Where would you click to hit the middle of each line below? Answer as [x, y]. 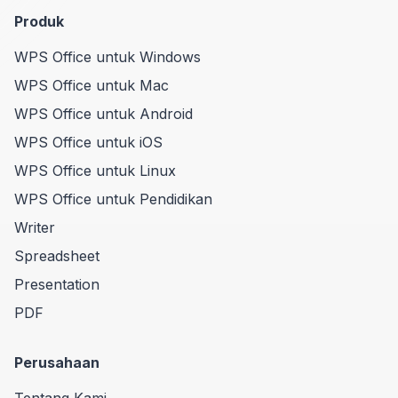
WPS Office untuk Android [103, 113]
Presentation [57, 284]
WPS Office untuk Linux [95, 170]
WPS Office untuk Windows [107, 56]
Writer [35, 227]
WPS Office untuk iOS [88, 142]
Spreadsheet [57, 255]
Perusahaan [57, 362]
